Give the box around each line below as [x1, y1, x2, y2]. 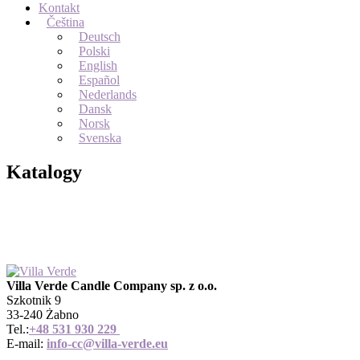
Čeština [46, 15, 84, 29]
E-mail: [6, 336, 47, 350]
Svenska [78, 131, 121, 145]
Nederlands [78, 88, 137, 101]
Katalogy [6, 161, 82, 182]
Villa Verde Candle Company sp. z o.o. [6, 278, 217, 292]
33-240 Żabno [6, 307, 79, 321]
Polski [78, 44, 110, 58]
